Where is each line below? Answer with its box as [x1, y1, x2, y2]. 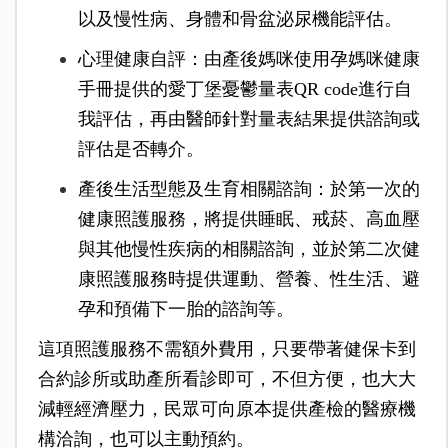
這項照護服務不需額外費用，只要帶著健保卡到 [37, 339, 416, 360]
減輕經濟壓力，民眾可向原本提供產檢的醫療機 [37, 399, 416, 420]
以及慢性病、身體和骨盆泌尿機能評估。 [77, 9, 402, 30]
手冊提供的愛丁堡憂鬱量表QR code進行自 [77, 79, 412, 100]
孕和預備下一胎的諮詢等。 [77, 299, 294, 320]
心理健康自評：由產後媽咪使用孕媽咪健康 [77, 49, 420, 70]
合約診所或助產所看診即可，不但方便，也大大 [37, 369, 416, 390]
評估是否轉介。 [77, 139, 204, 160]
